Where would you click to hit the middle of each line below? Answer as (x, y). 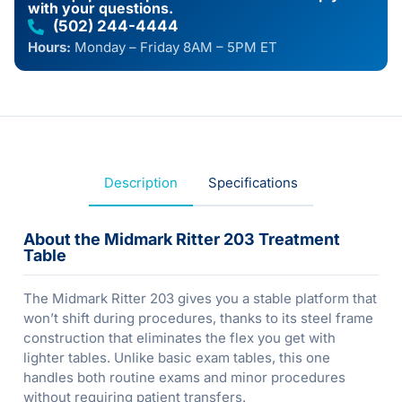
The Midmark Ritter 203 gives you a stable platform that (200, 299)
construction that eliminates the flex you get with (179, 338)
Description (141, 183)
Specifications (253, 183)
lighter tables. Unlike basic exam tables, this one (177, 358)
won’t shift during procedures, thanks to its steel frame (198, 319)
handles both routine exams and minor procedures (184, 378)
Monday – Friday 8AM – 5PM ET (176, 48)
